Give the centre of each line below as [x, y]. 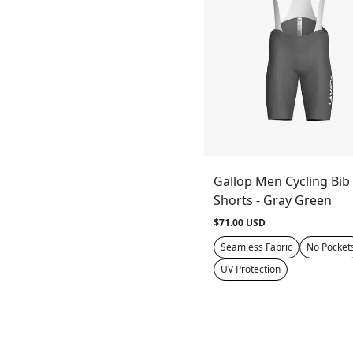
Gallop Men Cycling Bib [281, 181]
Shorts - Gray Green [272, 200]
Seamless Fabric [256, 247]
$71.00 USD [239, 222]
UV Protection [250, 269]
